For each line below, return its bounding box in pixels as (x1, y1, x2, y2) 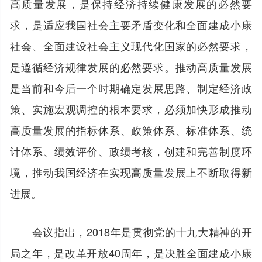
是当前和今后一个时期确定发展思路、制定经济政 (10, 80, 252, 95)
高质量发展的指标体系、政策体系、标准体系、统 (10, 122, 252, 137)
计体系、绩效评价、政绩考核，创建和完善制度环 (10, 143, 252, 158)
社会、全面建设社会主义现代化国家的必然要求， (10, 37, 252, 53)
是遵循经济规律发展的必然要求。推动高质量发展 (10, 58, 252, 74)
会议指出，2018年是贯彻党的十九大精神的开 (10, 223, 252, 239)
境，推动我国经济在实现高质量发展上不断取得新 (10, 164, 252, 180)
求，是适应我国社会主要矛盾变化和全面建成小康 (10, 16, 252, 32)
